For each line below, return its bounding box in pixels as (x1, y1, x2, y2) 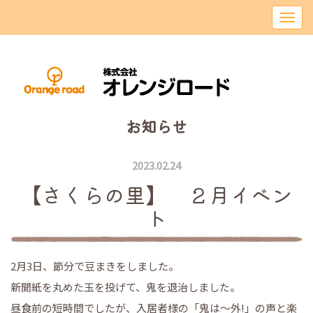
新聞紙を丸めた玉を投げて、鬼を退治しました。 (10, 279, 240, 294)
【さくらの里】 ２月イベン (20, 179, 293, 210)
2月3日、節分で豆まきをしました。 (10, 259, 179, 273)
